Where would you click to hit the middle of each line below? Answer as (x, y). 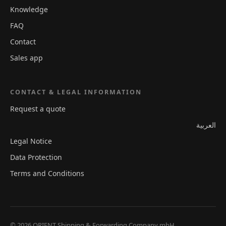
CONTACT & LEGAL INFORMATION (76, 92)
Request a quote (38, 109)
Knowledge (29, 10)
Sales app (26, 58)
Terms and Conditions (47, 174)
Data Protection (36, 157)
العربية (206, 125)
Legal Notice (31, 141)
